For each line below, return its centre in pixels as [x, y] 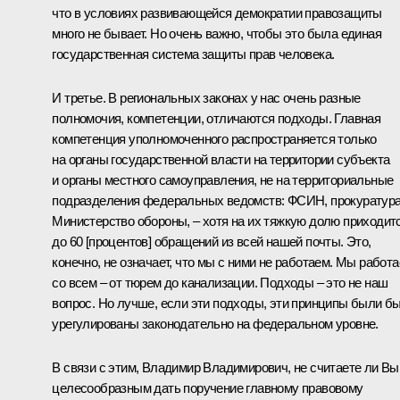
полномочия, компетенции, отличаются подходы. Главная [217, 118]
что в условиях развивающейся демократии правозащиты [217, 12]
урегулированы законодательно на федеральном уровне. [215, 323]
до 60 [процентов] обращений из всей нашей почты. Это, [212, 241]
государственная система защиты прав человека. [193, 54]
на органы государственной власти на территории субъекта [221, 159]
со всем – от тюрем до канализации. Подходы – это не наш [220, 282]
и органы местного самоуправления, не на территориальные [223, 179]
